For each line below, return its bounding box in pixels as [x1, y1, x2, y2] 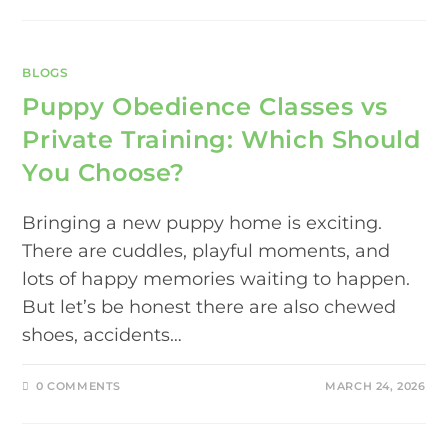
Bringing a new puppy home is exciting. [22, 211, 383, 234]
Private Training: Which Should [22, 124, 421, 154]
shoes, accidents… [22, 323, 183, 346]
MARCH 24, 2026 [325, 378, 426, 393]
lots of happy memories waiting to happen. [22, 267, 411, 290]
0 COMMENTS [36, 378, 122, 393]
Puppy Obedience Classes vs [22, 91, 389, 121]
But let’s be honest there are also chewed [22, 295, 397, 318]
